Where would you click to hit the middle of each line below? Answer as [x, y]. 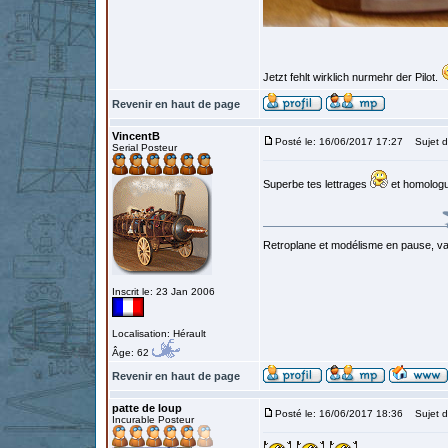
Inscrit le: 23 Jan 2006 [163, 291]
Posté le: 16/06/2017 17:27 [339, 141]
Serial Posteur [144, 147]
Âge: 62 [132, 352]
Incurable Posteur [153, 419]
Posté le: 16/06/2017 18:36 [339, 413]
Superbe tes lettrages [316, 184]
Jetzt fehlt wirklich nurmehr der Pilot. [352, 77]
